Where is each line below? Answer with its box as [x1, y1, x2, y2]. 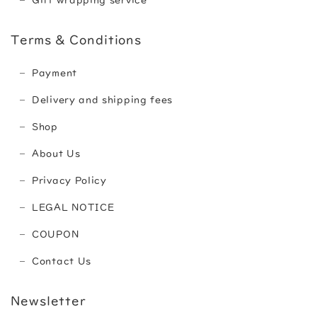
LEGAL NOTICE [32, 202, 115, 213]
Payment [32, 68, 77, 79]
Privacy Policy [32, 175, 107, 186]
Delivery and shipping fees [32, 95, 173, 105]
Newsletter [11, 294, 86, 308]
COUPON [32, 229, 79, 240]
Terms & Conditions [11, 33, 142, 47]
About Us [32, 149, 81, 159]
